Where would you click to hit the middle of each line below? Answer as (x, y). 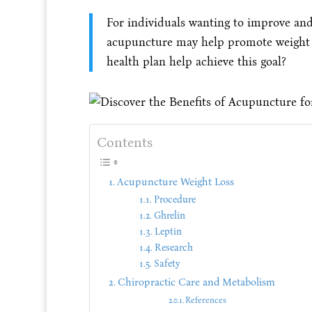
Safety (167, 264)
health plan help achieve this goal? (196, 61)
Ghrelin (169, 216)
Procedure (174, 200)
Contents (124, 142)
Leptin (168, 232)
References (206, 300)
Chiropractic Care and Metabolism (196, 282)
